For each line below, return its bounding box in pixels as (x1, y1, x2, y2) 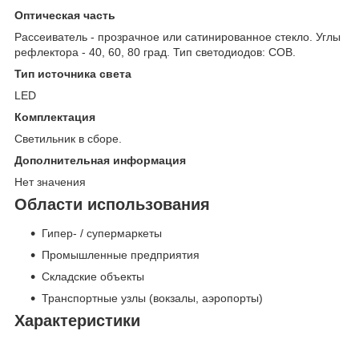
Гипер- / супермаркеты (42, 227, 162, 240)
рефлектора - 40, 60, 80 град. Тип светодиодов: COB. (14, 46, 296, 59)
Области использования (14, 196, 210, 214)
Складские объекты (42, 270, 144, 284)
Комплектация (14, 111, 95, 124)
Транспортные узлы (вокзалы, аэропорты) (42, 292, 263, 305)
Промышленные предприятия (42, 248, 200, 262)
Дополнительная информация (14, 154, 186, 167)
